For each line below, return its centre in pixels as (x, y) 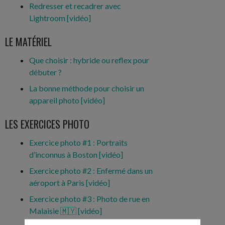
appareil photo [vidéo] (67, 100)
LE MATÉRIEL (28, 41)
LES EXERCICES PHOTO (47, 124)
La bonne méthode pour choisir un (87, 88)
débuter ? (45, 72)
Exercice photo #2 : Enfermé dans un (91, 170)
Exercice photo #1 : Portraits (78, 142)
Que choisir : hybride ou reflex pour (89, 60)
